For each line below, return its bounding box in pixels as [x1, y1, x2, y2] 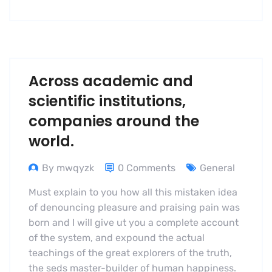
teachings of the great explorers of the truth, [29, 247, 232, 259]
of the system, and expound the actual [29, 232, 205, 244]
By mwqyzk [42, 162, 94, 174]
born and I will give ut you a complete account [29, 217, 239, 229]
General [200, 162, 235, 174]
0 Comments [118, 162, 175, 174]
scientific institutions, [29, 91, 186, 112]
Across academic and [29, 71, 193, 92]
